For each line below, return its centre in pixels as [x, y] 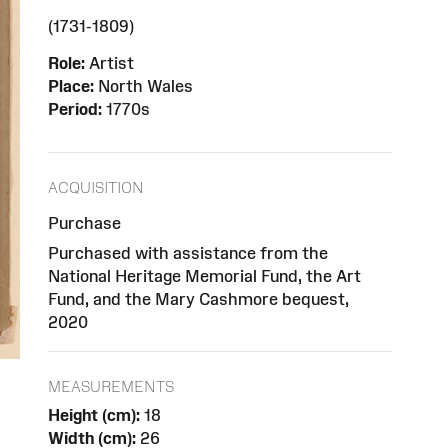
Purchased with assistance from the [188, 252]
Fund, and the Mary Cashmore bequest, [198, 298]
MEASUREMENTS [111, 386]
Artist [109, 63]
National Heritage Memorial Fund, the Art [204, 275]
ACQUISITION [96, 187]
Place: [71, 86]
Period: [75, 109]
